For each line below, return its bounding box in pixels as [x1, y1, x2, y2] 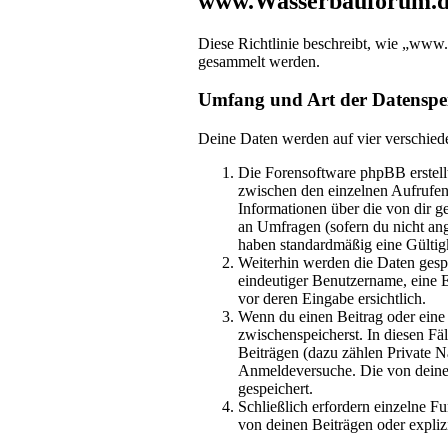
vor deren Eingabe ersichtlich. [238, 290, 426, 308]
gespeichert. [238, 380, 313, 398]
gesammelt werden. [198, 52, 320, 70]
